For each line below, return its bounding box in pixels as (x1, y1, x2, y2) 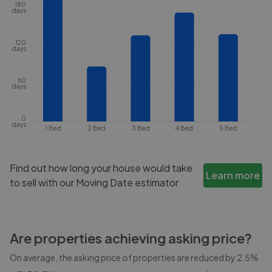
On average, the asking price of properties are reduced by (10, 252, 237, 263)
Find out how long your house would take (10, 161, 192, 174)
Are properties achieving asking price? (10, 229, 252, 246)
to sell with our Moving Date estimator (10, 176, 178, 189)
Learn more (206, 169, 260, 182)
